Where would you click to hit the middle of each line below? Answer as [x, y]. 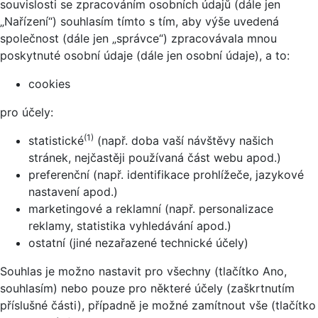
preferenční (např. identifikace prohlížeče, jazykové [166, 174]
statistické [56, 140]
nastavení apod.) [73, 191]
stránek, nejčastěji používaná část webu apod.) [155, 157]
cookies [49, 83]
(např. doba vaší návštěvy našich [183, 140]
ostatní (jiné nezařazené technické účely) [138, 242]
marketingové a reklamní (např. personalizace [151, 208]
